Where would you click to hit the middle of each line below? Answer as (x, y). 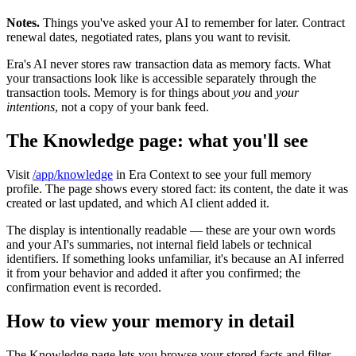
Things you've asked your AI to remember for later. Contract (192, 23)
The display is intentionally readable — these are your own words (171, 230)
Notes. (23, 23)
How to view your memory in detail (151, 321)
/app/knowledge (73, 174)
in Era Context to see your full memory (212, 174)
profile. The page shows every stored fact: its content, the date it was (177, 188)
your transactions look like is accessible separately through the (161, 79)
